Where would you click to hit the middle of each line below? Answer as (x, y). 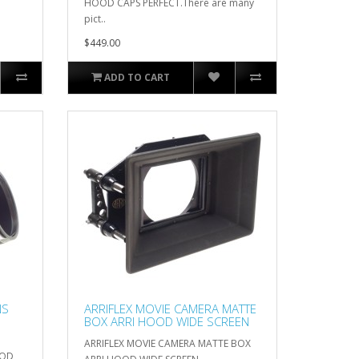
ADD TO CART (137, 77)
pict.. (95, 18)
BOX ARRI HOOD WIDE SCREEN (166, 321)
